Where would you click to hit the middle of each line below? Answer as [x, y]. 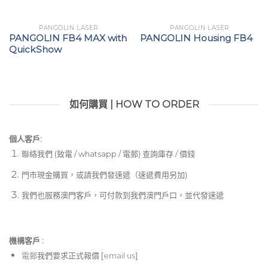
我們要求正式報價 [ [70, 256]
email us [119, 256]
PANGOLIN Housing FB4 [196, 38]
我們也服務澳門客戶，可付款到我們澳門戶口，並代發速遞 [122, 195]
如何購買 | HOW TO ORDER [134, 105]
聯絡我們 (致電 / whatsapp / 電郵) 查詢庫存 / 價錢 [108, 154]
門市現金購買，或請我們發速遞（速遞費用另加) [104, 174]
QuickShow [35, 50]
